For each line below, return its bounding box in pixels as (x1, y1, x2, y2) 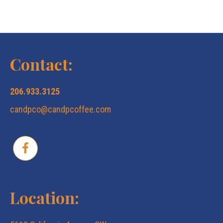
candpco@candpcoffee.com (10, 104, 111, 115)
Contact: (10, 53, 73, 75)
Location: (10, 187, 79, 209)
